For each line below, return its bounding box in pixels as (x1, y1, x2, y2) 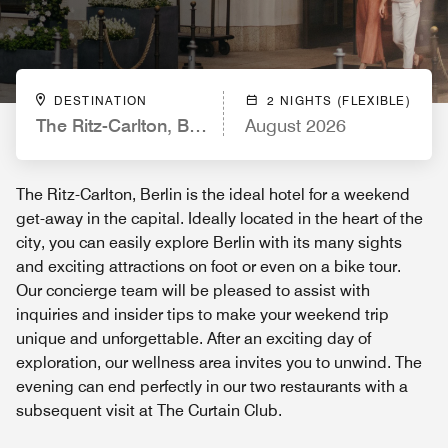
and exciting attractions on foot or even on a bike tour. (16, 257, 401, 276)
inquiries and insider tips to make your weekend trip (16, 305, 389, 324)
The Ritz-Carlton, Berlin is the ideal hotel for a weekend (16, 185, 410, 204)
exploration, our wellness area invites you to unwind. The (16, 353, 422, 372)
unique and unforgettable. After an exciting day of (16, 329, 371, 348)
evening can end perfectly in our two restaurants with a (16, 377, 408, 396)
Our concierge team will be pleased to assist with (16, 281, 370, 300)
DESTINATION (54, 93, 148, 108)
